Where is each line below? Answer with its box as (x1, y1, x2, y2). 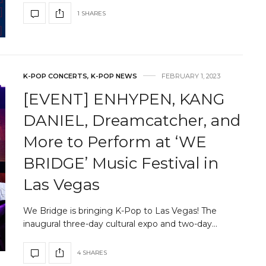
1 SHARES (77, 9, 106, 17)
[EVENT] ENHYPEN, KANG (23, 89, 224, 109)
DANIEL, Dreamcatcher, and (23, 110, 240, 130)
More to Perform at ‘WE (23, 132, 207, 151)
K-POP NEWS (91, 71, 137, 80)
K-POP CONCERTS (23, 71, 87, 80)
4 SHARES (77, 249, 107, 257)
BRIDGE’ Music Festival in (23, 153, 218, 173)
